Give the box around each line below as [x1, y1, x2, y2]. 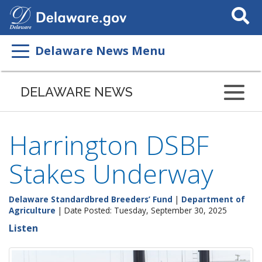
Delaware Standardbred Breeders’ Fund [9, 194, 173, 205]
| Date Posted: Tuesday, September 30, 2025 [56, 205, 227, 216]
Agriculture [9, 205, 56, 216]
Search [226, 2, 250, 11]
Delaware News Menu [35, 43, 166, 58]
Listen [9, 222, 38, 235]
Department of [181, 194, 245, 205]
